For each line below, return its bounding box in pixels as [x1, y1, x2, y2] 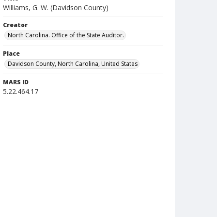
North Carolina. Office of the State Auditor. [8, 31, 124, 39]
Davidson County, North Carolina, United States [8, 60, 138, 68]
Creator [3, 21, 28, 29]
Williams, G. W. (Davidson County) [3, 3, 108, 12]
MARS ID [3, 78, 29, 86]
